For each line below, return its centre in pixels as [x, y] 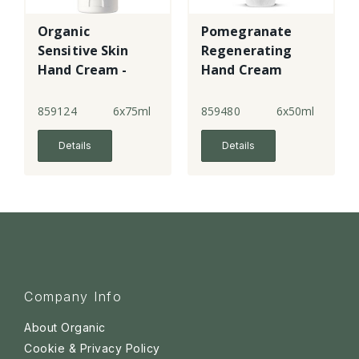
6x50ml [295, 111]
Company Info [73, 297]
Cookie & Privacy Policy [92, 349]
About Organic [65, 328]
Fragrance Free [87, 89]
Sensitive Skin [83, 51]
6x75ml [132, 111]
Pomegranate [247, 32]
